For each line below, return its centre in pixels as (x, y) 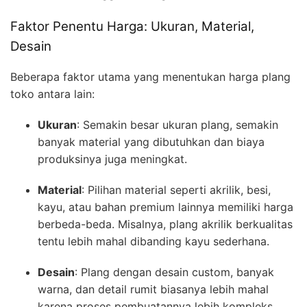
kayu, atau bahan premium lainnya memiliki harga (165, 207)
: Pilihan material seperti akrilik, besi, (176, 190)
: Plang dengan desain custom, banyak (174, 272)
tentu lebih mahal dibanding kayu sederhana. (153, 242)
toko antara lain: (52, 94)
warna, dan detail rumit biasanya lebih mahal (153, 290)
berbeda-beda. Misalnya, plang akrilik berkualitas (165, 224)
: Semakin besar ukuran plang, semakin (177, 125)
